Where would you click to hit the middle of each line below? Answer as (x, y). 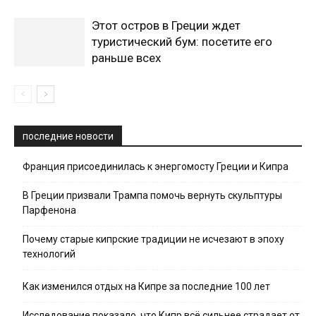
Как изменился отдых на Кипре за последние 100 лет (146, 286)
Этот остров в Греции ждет (166, 25)
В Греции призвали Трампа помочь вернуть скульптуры (152, 195)
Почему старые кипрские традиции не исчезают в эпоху (153, 239)
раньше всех (126, 57)
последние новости (68, 136)
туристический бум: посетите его (182, 41)
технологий (49, 254)
